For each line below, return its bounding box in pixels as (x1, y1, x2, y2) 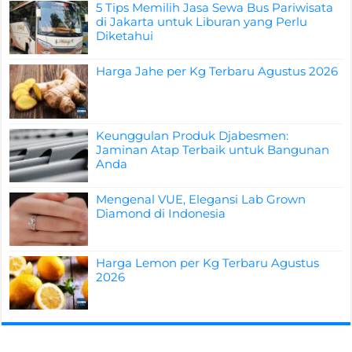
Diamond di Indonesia (96, 205, 226, 221)
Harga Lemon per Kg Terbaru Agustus (96, 255, 320, 270)
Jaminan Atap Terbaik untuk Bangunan (96, 141, 330, 157)
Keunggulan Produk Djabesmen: (96, 127, 289, 143)
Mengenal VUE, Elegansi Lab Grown (96, 191, 306, 207)
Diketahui (96, 28, 154, 44)
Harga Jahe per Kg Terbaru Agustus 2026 (96, 64, 339, 79)
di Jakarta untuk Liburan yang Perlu (96, 14, 308, 30)
